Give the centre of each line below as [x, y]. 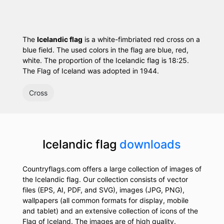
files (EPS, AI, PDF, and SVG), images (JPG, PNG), [103, 190]
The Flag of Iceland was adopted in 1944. [90, 71]
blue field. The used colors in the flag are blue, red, [105, 50]
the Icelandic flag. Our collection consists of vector [105, 179]
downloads [150, 144]
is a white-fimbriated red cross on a [141, 39]
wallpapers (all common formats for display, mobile [105, 200]
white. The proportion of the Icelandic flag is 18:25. [105, 60]
